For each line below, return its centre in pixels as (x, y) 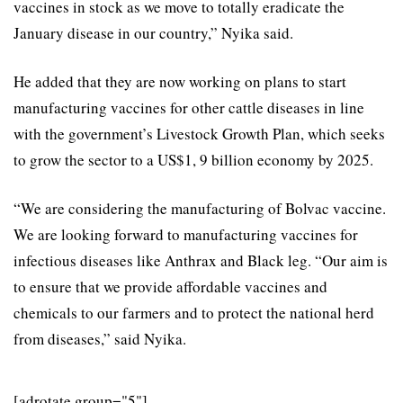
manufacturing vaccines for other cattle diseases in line (189, 108)
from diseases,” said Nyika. (100, 339)
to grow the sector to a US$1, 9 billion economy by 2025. (193, 160)
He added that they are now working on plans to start (180, 82)
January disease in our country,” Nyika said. (153, 33)
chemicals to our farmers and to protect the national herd (194, 313)
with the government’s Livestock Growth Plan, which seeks (199, 134)
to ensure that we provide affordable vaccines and (170, 287)
